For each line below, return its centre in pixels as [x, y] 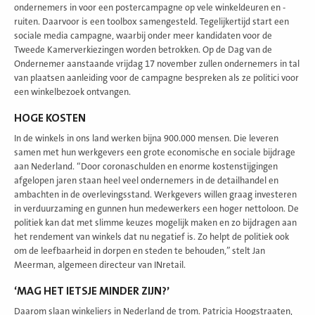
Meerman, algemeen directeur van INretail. [100, 265]
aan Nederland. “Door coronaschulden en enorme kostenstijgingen [146, 166]
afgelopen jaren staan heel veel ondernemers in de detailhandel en [146, 180]
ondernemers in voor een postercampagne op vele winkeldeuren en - [150, 7]
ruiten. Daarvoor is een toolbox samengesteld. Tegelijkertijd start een [152, 21]
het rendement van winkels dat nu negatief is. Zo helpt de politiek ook [152, 237]
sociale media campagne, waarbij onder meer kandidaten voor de [143, 36]
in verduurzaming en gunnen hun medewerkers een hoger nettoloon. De [156, 208]
